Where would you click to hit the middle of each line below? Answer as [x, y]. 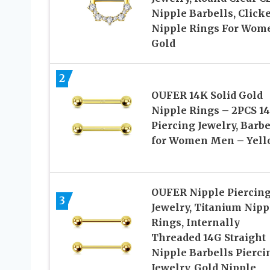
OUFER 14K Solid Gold [207, 96]
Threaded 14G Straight [208, 238]
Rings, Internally [195, 223]
